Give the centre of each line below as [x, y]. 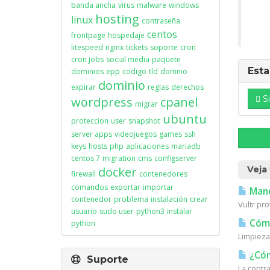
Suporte [105, 259]
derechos [187, 87]
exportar [125, 187]
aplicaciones [147, 146]
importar [158, 187]
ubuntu [185, 119]
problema [131, 199]
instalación [169, 199]
